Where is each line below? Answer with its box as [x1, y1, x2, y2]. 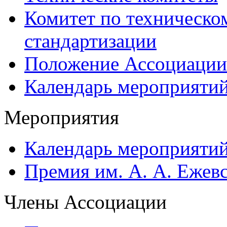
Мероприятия [4, 106, 119, 128]
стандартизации [24, 29, 157, 52]
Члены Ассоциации [4, 191, 167, 213]
